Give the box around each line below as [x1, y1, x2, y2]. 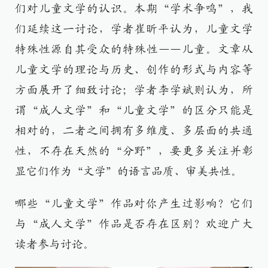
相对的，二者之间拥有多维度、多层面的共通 [15, 125, 253, 136]
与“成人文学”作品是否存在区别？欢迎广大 [15, 218, 253, 230]
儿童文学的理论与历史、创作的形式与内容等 [15, 64, 253, 75]
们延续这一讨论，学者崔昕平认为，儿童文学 [15, 23, 253, 35]
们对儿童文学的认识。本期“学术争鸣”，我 [15, 3, 253, 14]
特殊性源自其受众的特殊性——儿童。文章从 [15, 44, 253, 55]
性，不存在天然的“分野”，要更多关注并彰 [15, 145, 253, 157]
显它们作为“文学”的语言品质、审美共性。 [15, 166, 242, 177]
